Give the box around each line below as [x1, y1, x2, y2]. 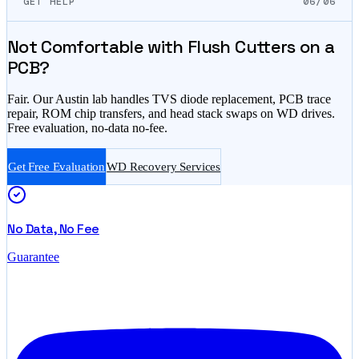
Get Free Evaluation [8, 159, 106, 173]
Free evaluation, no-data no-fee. [7, 121, 167, 135]
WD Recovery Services [107, 159, 221, 173]
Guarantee [7, 250, 59, 264]
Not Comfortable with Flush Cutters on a [7, 34, 335, 58]
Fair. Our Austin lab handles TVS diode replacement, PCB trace [7, 92, 331, 106]
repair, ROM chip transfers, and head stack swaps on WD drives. [7, 107, 335, 120]
